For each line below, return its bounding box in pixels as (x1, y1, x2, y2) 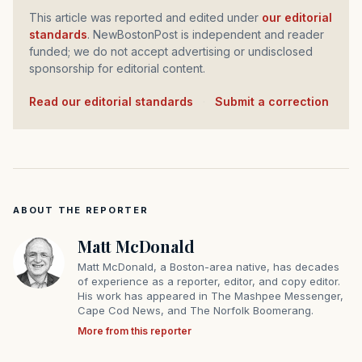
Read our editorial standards (36, 95, 193, 109)
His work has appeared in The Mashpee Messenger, (78, 289, 343, 303)
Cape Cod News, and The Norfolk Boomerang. (78, 304, 314, 318)
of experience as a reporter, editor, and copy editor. (78, 275, 340, 288)
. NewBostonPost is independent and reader (87, 27, 324, 42)
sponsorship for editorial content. (29, 61, 205, 76)
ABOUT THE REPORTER (13, 204, 149, 217)
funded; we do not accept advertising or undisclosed (29, 44, 313, 59)
